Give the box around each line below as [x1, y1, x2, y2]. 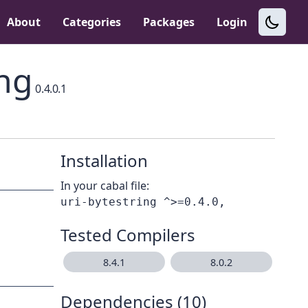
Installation [60, 149, 148, 173]
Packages [143, 14, 195, 30]
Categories [63, 14, 121, 30]
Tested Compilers [60, 223, 195, 247]
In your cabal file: [60, 178, 149, 194]
